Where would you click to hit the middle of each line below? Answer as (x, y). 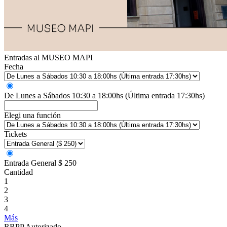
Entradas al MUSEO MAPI (48, 58)
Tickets (15, 134)
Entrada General (30, 163)
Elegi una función (32, 115)
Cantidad (18, 172)
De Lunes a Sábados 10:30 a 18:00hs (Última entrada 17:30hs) (104, 96)
